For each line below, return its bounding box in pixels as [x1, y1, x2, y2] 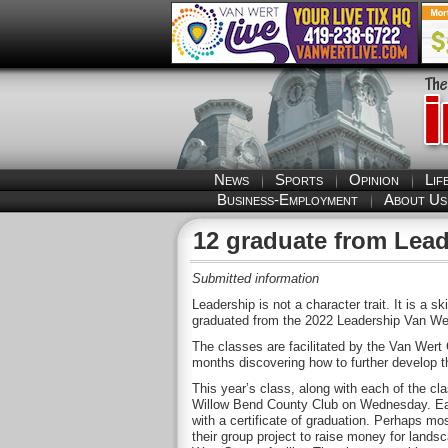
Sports [275, 171, 323, 188]
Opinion [349, 171, 399, 188]
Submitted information [192, 271, 319, 286]
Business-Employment [216, 191, 358, 208]
